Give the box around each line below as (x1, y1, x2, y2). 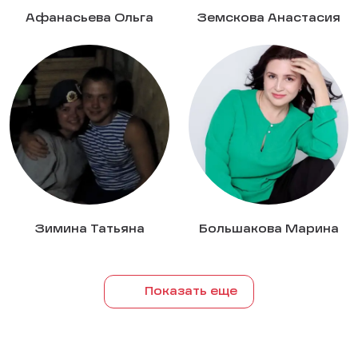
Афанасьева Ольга (26, 13, 153, 25)
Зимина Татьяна (34, 224, 145, 236)
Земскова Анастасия (197, 13, 340, 25)
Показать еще (144, 286, 237, 298)
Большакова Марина (198, 224, 339, 236)
